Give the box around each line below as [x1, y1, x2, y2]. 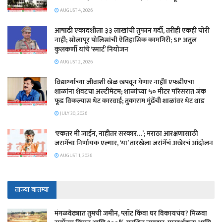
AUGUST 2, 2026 [59, 57, 93, 66]
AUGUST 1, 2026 [59, 151, 92, 160]
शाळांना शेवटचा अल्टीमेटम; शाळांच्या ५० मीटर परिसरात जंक [55, 85, 206, 97]
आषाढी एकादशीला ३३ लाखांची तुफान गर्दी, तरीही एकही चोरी [55, 24, 210, 36]
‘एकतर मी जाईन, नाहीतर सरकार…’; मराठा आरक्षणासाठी [55, 127, 198, 139]
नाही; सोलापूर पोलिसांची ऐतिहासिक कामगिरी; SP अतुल [55, 34, 197, 46]
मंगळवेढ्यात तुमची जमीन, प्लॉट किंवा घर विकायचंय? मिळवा [55, 207, 207, 219]
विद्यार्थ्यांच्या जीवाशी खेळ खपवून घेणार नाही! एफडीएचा [55, 76, 194, 88]
